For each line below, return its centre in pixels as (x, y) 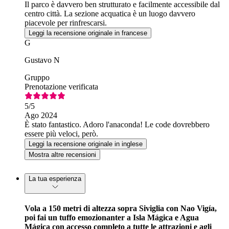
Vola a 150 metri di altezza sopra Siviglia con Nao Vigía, (121, 208)
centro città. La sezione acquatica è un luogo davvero (110, 14)
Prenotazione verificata (61, 87)
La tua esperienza (55, 179)
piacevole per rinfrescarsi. (66, 23)
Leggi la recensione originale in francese (88, 33)
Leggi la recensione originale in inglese (86, 144)
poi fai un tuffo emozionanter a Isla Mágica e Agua (112, 217)
